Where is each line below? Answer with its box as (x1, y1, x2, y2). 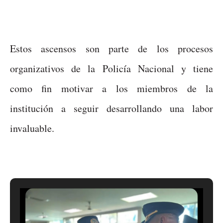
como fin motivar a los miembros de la (10, 81, 213, 95)
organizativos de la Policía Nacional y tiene (10, 61, 213, 75)
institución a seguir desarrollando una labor (10, 101, 213, 115)
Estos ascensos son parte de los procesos (10, 41, 213, 55)
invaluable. (10, 121, 54, 135)
